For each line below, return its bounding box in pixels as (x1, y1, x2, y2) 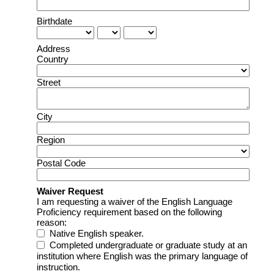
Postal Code (37, 158, 86, 169)
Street (37, 77, 61, 88)
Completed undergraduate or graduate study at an (49, 239, 247, 250)
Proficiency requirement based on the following (37, 206, 222, 217)
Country (37, 54, 68, 65)
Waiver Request (37, 185, 103, 196)
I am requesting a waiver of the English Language (37, 196, 232, 207)
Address (37, 43, 70, 54)
